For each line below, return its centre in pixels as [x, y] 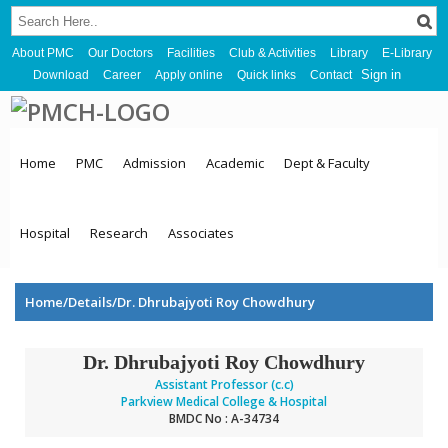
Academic [235, 163]
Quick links [266, 75]
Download [61, 75]
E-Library [406, 53]
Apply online [189, 75]
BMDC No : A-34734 [224, 419]
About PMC [42, 53]
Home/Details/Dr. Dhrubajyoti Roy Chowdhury [170, 302]
